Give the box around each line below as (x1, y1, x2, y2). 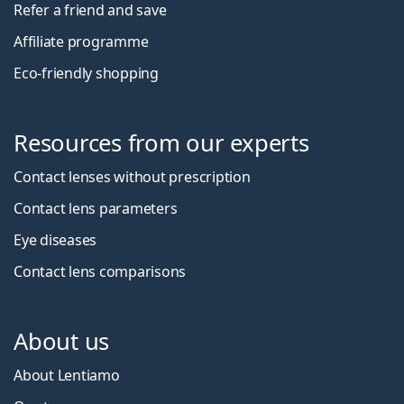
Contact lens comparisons (14, 261, 187, 281)
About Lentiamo (14, 364, 120, 385)
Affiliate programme (14, 31, 149, 51)
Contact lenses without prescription (14, 166, 251, 187)
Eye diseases (14, 229, 97, 250)
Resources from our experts (14, 126, 309, 159)
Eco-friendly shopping (14, 62, 159, 83)
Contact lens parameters (14, 197, 178, 218)
